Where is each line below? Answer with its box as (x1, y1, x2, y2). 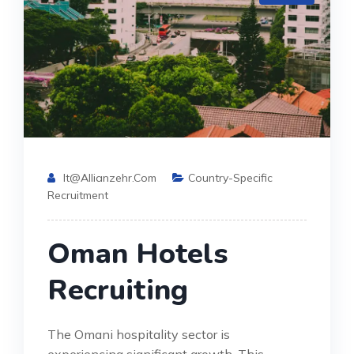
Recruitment (47, 188, 108, 203)
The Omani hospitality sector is (47, 326, 230, 343)
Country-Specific (188, 171, 273, 186)
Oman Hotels (47, 235, 228, 274)
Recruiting (47, 271, 188, 311)
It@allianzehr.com (63, 171, 156, 186)
